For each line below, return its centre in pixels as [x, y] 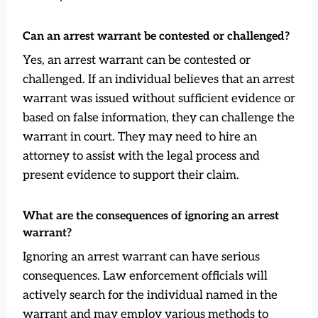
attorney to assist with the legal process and [141, 156]
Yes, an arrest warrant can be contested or [137, 60]
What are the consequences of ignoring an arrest [151, 216]
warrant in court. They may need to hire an [140, 137]
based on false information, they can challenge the [159, 117]
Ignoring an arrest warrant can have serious [141, 257]
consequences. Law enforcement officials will [145, 276]
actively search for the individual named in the [150, 295]
